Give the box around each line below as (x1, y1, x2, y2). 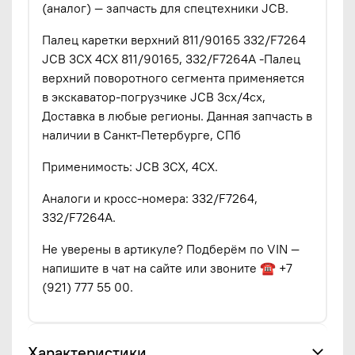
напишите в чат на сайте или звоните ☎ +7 (42, 259, 292, 276)
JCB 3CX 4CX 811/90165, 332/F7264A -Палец (42, 50, 300, 67)
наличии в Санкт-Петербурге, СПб (42, 126, 241, 143)
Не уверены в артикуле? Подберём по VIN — (42, 240, 300, 257)
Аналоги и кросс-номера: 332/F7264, (42, 189, 258, 206)
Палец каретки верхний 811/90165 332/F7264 (42, 31, 306, 48)
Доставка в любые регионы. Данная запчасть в (42, 107, 312, 124)
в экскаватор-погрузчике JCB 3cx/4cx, (42, 88, 265, 105)
